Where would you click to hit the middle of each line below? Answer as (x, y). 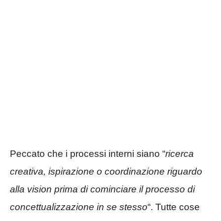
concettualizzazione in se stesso (79, 207)
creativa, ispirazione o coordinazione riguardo (106, 171)
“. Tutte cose (174, 207)
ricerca (180, 153)
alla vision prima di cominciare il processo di (102, 189)
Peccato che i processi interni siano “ (88, 153)
